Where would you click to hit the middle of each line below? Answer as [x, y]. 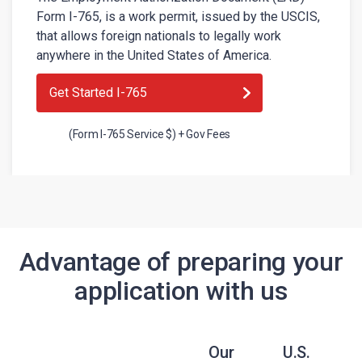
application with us [181, 291]
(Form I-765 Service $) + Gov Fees [149, 134]
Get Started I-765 [98, 93]
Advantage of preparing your [181, 262]
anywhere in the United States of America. [154, 55]
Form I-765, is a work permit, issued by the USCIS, [178, 17]
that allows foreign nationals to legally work [159, 36]
